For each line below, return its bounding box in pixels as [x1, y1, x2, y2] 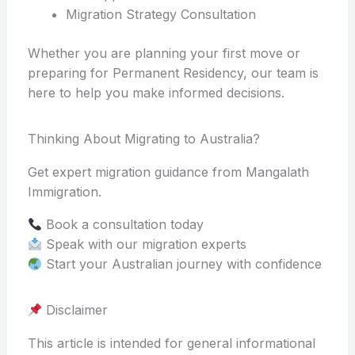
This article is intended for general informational [27, 335, 315, 352]
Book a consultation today [41, 216, 204, 233]
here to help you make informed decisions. [27, 85, 284, 101]
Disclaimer [41, 302, 108, 319]
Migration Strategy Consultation [65, 6, 256, 23]
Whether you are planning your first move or [27, 45, 300, 62]
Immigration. [27, 184, 101, 200]
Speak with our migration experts [41, 236, 246, 253]
